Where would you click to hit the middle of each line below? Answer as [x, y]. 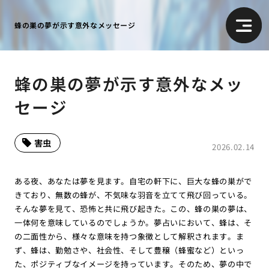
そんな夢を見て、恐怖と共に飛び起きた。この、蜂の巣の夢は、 [133, 208]
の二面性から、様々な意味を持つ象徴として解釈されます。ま [129, 236]
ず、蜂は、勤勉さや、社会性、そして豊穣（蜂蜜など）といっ [129, 250]
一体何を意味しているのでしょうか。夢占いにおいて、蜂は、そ [133, 222]
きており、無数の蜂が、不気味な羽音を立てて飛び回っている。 [133, 195]
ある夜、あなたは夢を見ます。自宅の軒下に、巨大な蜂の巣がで [133, 181]
